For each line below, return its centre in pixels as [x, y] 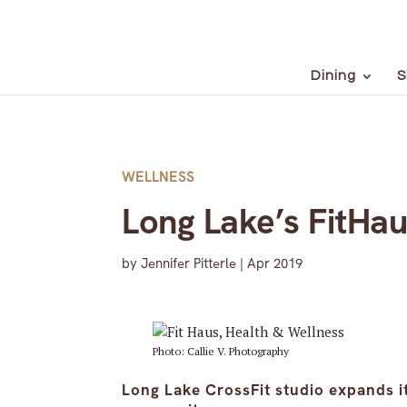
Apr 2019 [275, 263]
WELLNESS [159, 177]
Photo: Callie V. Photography [220, 352]
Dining [333, 76]
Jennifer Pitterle [189, 263]
